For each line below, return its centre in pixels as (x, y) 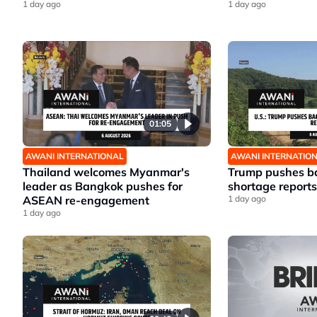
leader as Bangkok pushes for (103, 186)
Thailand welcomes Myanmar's (106, 172)
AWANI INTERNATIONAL (75, 156)
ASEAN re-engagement (86, 201)
